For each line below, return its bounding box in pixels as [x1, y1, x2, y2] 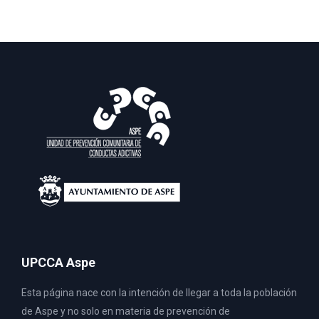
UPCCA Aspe [21, 254, 95, 270]
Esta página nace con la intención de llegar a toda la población [21, 286, 297, 298]
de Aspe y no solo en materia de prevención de [21, 305, 230, 317]
